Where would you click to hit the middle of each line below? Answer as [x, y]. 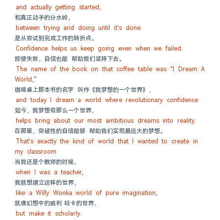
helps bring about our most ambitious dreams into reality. [106, 121]
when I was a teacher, [50, 172]
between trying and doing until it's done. [79, 28]
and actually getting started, [58, 7]
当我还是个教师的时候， [47, 162]
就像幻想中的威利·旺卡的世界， [57, 203]
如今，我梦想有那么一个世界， [56, 110]
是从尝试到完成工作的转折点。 [56, 38]
